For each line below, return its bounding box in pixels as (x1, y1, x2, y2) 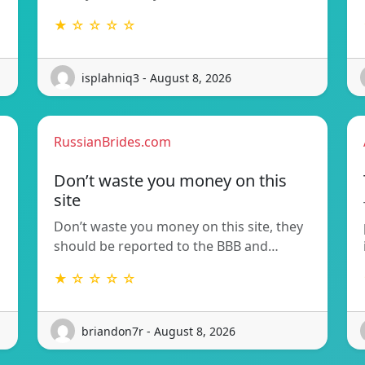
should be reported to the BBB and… (54, 237, 279, 256)
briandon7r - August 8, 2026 (81, 323, 235, 339)
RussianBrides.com (54, 133, 171, 152)
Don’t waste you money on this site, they (54, 218, 303, 236)
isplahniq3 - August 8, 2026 (81, 69, 231, 86)
